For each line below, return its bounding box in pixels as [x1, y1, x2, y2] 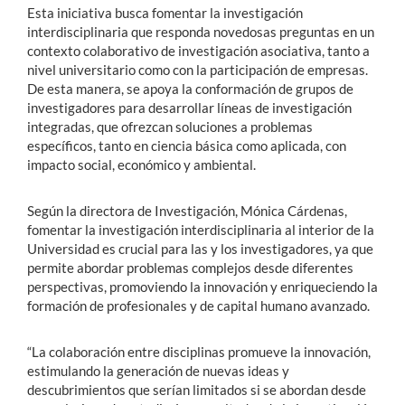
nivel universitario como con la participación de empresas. [27, 61, 368, 78]
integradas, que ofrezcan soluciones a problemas [27, 118, 313, 135]
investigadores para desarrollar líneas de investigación [27, 99, 352, 116]
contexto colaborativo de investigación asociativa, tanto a [27, 42, 370, 59]
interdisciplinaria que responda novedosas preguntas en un [27, 23, 374, 40]
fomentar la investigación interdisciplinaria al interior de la [27, 221, 374, 238]
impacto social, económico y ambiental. [27, 155, 256, 173]
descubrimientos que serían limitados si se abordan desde [27, 381, 366, 398]
